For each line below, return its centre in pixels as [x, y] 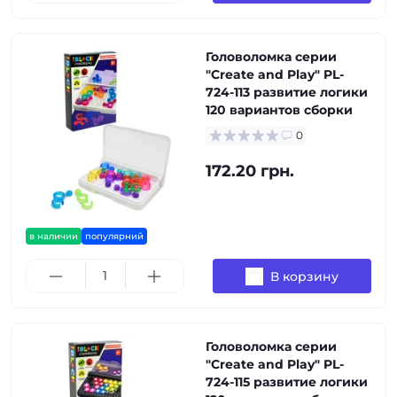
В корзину [304, 276]
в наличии [54, 236]
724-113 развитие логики [287, 92]
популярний [114, 236]
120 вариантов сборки [279, 110]
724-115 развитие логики [287, 382]
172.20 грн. [250, 171]
